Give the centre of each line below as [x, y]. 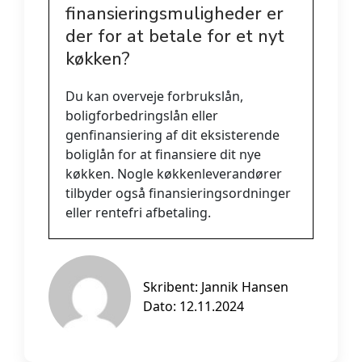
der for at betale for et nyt [175, 36]
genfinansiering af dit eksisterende [173, 135]
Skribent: [172, 286]
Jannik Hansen [245, 286]
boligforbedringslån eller [142, 115]
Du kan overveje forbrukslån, [154, 96]
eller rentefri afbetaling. [138, 212]
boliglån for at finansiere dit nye [163, 154]
